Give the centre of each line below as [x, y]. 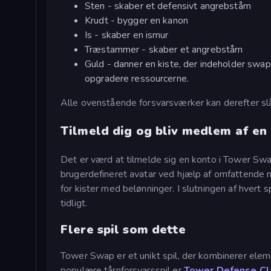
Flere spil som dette [123, 229]
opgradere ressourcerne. [137, 79]
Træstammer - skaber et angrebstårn [164, 50]
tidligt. [74, 204]
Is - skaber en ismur [127, 35]
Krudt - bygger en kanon [137, 21]
